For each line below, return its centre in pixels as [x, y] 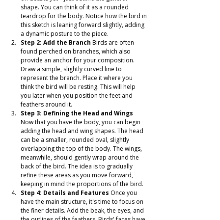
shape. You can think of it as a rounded [75, 7]
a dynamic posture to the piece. [65, 34]
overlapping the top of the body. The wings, [82, 149]
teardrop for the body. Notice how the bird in [84, 16]
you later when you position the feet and [77, 96]
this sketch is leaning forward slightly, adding [83, 25]
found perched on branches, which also [76, 52]
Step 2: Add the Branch [56, 43]
